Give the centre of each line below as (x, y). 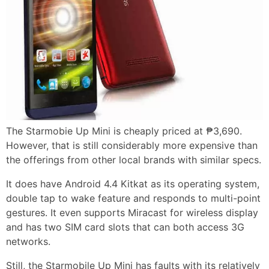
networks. (28, 242)
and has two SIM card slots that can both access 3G (125, 227)
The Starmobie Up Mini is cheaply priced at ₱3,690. (124, 131)
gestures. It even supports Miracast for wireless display (132, 213)
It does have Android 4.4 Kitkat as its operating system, (133, 184)
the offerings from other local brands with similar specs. (134, 160)
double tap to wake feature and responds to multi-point (133, 198)
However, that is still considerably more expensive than (132, 146)
